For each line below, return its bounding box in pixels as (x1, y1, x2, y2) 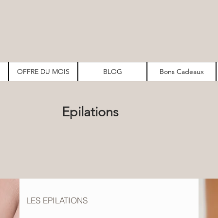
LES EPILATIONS (26, 195, 88, 205)
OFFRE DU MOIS (17, 67, 70, 76)
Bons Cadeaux (159, 67, 204, 76)
